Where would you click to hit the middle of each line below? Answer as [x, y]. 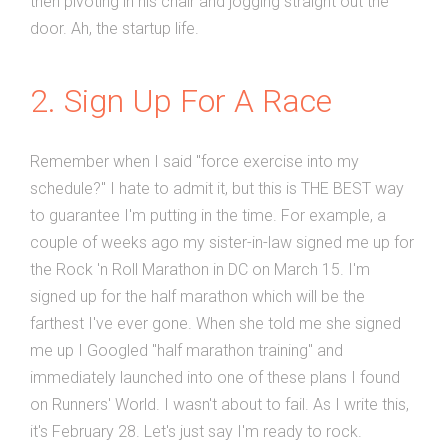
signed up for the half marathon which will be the [197, 296]
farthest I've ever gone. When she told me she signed [215, 323]
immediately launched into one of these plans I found [215, 377]
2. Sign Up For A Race [181, 101]
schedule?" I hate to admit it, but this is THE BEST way [217, 188]
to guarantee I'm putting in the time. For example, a [208, 215]
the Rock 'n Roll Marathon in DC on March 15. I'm [200, 269]
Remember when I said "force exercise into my [194, 161]
